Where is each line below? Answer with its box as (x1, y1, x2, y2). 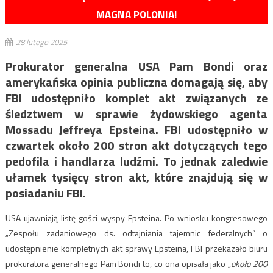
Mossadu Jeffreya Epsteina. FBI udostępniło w (5, 120, 268, 140)
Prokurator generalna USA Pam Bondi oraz (5, 57, 268, 76)
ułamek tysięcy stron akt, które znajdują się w (5, 168, 268, 187)
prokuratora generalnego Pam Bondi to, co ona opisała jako (5, 257, 229, 271)
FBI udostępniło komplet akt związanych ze (5, 88, 268, 108)
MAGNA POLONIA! (96, 7, 177, 23)
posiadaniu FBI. (5, 183, 86, 203)
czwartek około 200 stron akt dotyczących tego (5, 136, 268, 155)
